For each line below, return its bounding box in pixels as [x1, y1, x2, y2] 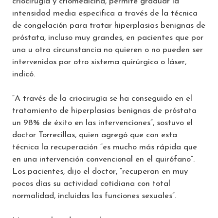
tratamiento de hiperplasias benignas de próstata [12, 107, 197, 115]
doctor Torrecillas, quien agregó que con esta [12, 131, 177, 140]
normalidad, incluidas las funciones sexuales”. [12, 192, 176, 200]
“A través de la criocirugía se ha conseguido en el [12, 94, 192, 103]
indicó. [12, 70, 35, 78]
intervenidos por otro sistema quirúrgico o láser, [12, 57, 186, 66]
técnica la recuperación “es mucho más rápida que [12, 143, 197, 152]
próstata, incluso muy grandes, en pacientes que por [12, 33, 203, 42]
